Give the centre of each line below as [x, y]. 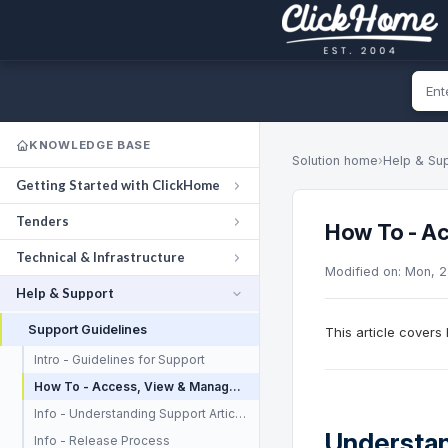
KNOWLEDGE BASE [90, 145]
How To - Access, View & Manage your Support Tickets [235, 386]
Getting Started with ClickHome [118, 185]
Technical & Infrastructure [100, 257]
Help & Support [65, 293]
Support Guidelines [87, 329]
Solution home [335, 160]
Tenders [42, 221]
